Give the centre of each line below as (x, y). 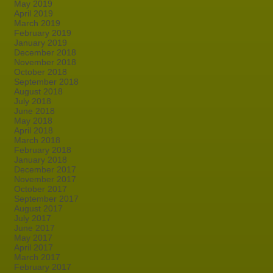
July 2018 (33, 101)
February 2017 (43, 267)
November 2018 (45, 62)
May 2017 (33, 238)
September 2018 (46, 82)
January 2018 (41, 160)
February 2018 (43, 150)
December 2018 (45, 52)
